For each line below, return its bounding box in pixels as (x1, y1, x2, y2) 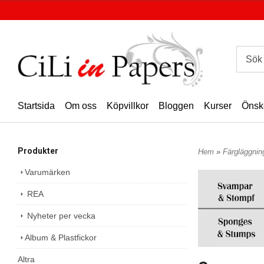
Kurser (204, 100, 232, 111)
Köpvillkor (107, 100, 148, 111)
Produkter (18, 146, 58, 156)
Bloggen (159, 100, 194, 111)
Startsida (18, 100, 55, 111)
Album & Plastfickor (25, 232, 97, 242)
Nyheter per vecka (25, 210, 95, 220)
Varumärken (25, 167, 70, 177)
